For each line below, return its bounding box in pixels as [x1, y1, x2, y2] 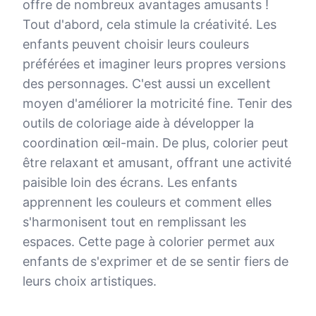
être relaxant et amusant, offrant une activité [23, 155, 291, 170]
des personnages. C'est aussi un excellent [23, 76, 271, 91]
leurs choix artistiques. [23, 274, 157, 288]
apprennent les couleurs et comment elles [23, 195, 272, 209]
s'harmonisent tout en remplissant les [23, 214, 246, 229]
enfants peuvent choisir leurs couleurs [23, 37, 249, 51]
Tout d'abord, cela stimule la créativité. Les [23, 17, 276, 32]
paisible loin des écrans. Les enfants [23, 175, 237, 190]
